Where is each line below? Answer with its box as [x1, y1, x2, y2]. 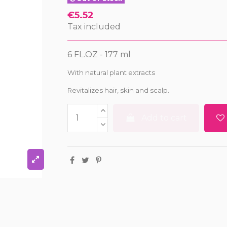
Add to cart [141, 112, 187, 123]
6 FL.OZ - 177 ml [67, 49, 131, 59]
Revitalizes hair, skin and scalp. [67, 86, 170, 94]
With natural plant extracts [67, 68, 156, 77]
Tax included [67, 21, 121, 31]
